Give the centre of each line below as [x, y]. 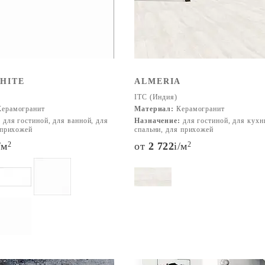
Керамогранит [199, 109]
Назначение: [157, 121]
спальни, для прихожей [174, 130]
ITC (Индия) [156, 97]
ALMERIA [158, 81]
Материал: [154, 109]
